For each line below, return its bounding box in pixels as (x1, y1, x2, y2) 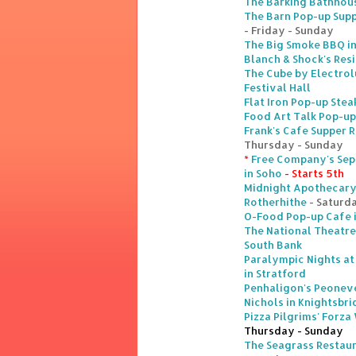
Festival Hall (244, 81, 311, 95)
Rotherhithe (244, 195, 307, 209)
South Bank (244, 238, 302, 252)
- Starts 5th (282, 167, 344, 180)
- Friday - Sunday (244, 24, 334, 37)
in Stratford (244, 267, 306, 281)
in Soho (244, 167, 282, 180)
